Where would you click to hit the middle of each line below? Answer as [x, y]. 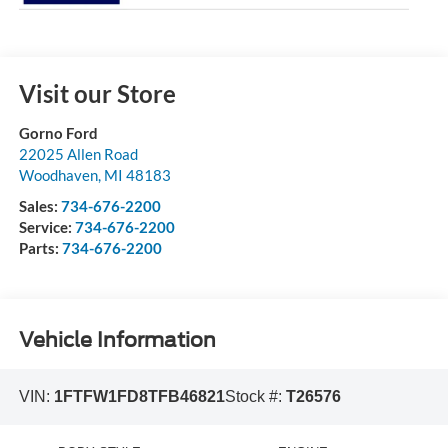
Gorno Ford [58, 133]
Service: [46, 227]
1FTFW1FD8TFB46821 [139, 397]
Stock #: [255, 397]
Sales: [39, 206]
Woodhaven [58, 175]
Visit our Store [97, 94]
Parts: [40, 248]
